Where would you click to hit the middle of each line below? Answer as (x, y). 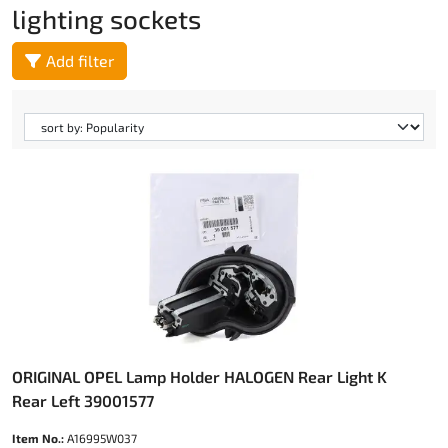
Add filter (80, 60)
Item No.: (38, 438)
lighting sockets (106, 18)
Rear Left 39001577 (83, 400)
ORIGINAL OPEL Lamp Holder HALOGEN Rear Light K (199, 376)
